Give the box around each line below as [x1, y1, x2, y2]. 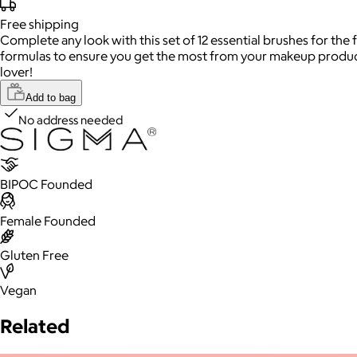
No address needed [18, 112, 123, 128]
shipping [29, 16, 79, 33]
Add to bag [25, 92, 76, 104]
